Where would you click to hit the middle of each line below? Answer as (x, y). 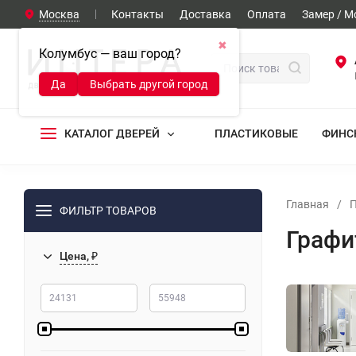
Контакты (137, 14)
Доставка (205, 14)
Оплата (267, 14)
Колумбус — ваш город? (110, 54)
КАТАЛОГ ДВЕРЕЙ (112, 133)
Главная (308, 204)
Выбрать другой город (149, 84)
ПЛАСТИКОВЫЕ (256, 133)
